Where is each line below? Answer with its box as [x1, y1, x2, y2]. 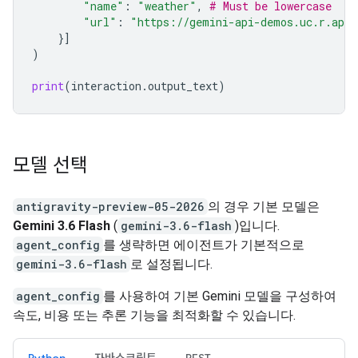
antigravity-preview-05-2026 [16, 199, 205, 214]
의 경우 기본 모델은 [208, 199, 320, 214]
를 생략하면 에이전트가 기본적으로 [103, 237, 304, 253]
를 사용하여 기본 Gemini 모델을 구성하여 [103, 288, 336, 304]
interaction [71, 78, 141, 93]
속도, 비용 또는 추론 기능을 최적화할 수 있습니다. [13, 308, 296, 323]
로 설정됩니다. [130, 257, 213, 272]
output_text [148, 78, 218, 93]
